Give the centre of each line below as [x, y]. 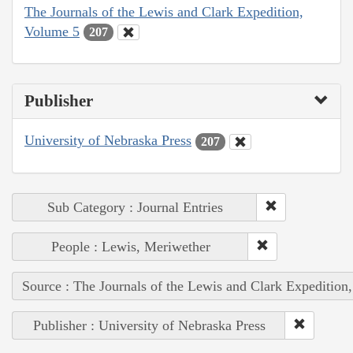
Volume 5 [52, 31]
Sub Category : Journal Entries [135, 207]
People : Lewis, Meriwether [130, 246]
